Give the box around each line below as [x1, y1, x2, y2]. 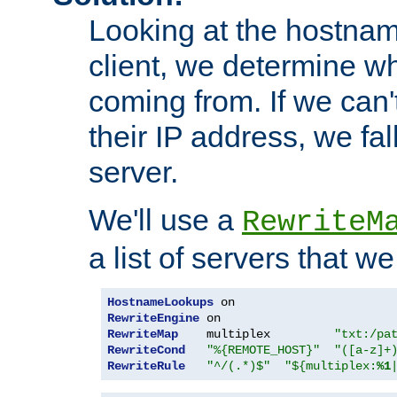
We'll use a [89, 203, 242, 237]
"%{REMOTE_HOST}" [206, 343, 320, 358]
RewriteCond [107, 343, 185, 358]
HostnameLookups [107, 295, 214, 310]
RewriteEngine [107, 311, 199, 326]
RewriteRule [107, 359, 185, 374]
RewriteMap [107, 327, 178, 342]
